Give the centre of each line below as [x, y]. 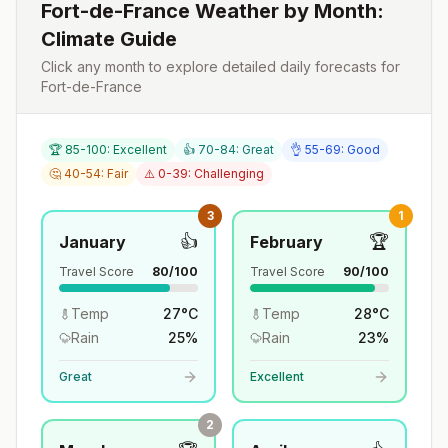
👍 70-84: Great [228, 149]
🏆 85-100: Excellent [108, 149]
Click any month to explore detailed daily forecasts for [220, 66]
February [286, 242]
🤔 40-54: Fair [88, 173]
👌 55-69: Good [335, 149]
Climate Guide [109, 39]
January [92, 242]
